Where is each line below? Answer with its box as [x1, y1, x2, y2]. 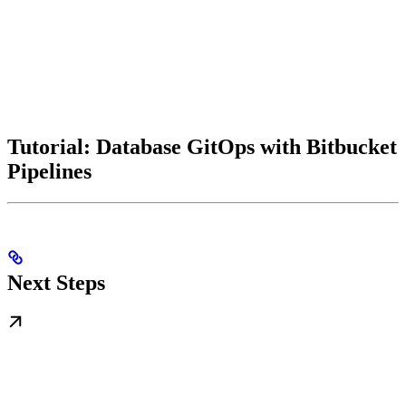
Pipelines [7, 159, 92, 184]
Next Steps [7, 270, 105, 295]
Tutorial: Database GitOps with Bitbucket [7, 135, 397, 159]
